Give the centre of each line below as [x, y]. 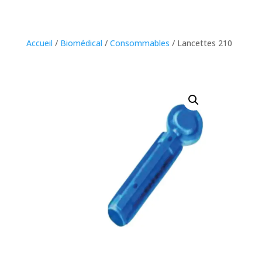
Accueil [39, 43]
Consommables [139, 43]
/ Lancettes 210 [201, 43]
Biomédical [81, 43]
